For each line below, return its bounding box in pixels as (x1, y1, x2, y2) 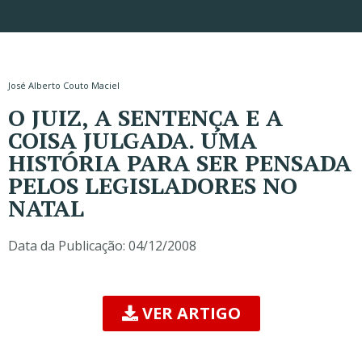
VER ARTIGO (141, 302, 241, 324)
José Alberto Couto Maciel (8, 79, 120, 91)
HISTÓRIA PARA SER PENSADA (8, 148, 351, 178)
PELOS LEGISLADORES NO (8, 170, 297, 200)
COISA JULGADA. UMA (8, 125, 257, 155)
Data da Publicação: (8, 237, 125, 255)
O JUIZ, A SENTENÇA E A (8, 103, 283, 133)
